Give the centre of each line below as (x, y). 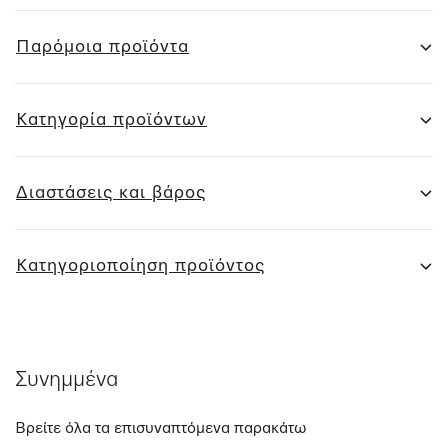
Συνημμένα (66, 380)
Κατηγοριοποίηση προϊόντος (140, 266)
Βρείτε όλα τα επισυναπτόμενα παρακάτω (160, 429)
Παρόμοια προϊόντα (102, 47)
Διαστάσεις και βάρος (111, 193)
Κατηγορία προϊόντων (111, 120)
